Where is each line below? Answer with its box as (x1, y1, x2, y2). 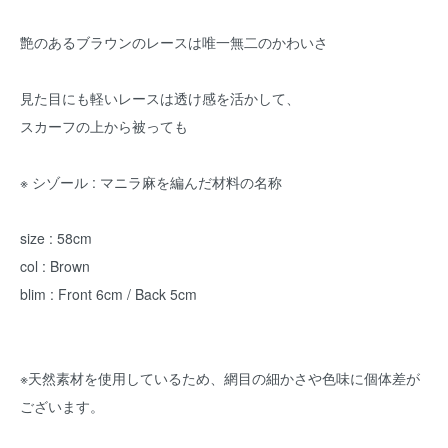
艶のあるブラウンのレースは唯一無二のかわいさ (20, 32, 328, 52)
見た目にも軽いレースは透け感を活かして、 (20, 88, 300, 108)
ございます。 (20, 396, 104, 416)
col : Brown (20, 256, 90, 276)
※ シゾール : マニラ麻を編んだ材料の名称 (20, 172, 282, 192)
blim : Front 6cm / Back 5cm (20, 284, 197, 304)
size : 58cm (20, 228, 92, 248)
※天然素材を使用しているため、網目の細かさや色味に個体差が (20, 368, 420, 388)
